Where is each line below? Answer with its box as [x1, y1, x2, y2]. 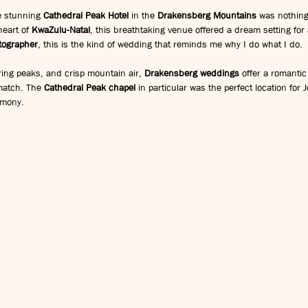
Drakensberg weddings [144, 67, 239, 80]
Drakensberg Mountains [157, 9, 256, 22]
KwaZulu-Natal [32, 23, 90, 36]
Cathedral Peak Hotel [43, 9, 129, 22]
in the [129, 9, 157, 22]
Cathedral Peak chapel [44, 81, 135, 94]
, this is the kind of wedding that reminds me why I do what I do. [38, 38, 302, 51]
